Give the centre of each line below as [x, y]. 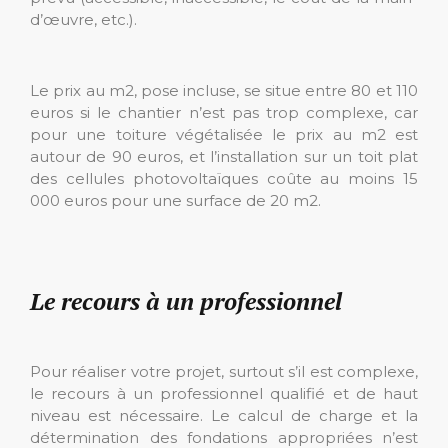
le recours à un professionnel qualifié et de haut [224, 393]
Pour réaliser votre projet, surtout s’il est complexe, [224, 371]
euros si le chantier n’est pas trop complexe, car [224, 112]
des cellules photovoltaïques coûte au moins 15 [224, 178]
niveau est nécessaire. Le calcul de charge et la [224, 415]
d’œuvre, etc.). [83, 19]
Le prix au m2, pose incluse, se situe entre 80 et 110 [224, 90]
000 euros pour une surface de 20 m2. [175, 200]
